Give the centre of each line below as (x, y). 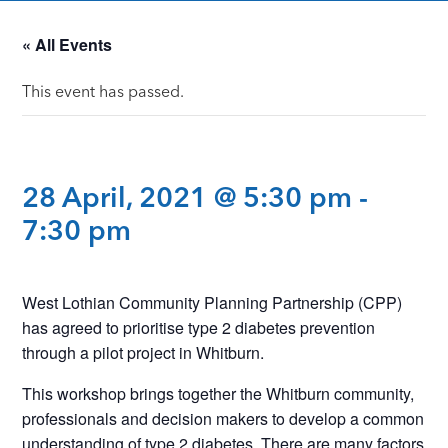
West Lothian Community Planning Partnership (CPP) (212, 302)
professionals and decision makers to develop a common (223, 418)
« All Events (67, 45)
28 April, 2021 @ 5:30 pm (187, 197)
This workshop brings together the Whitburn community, (218, 393)
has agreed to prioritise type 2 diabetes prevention (199, 327)
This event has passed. (103, 92)
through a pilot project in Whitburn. (143, 352)
